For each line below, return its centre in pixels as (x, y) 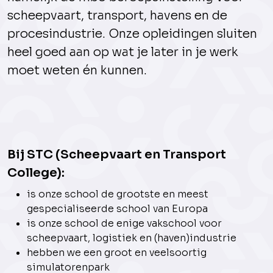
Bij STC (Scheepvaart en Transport (117, 154)
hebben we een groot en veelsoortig (117, 253)
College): (36, 173)
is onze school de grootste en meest (118, 194)
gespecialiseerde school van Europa (117, 209)
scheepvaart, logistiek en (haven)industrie (132, 238)
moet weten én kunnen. (77, 70)
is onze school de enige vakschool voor (124, 223)
